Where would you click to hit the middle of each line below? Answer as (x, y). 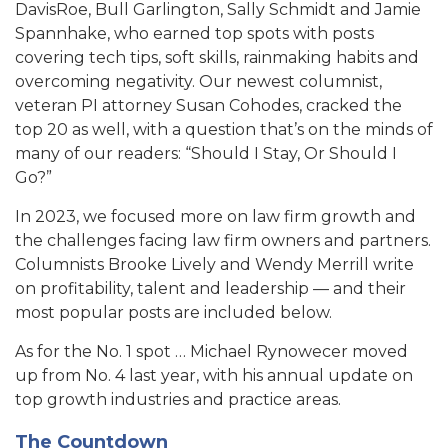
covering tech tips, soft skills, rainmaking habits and (217, 57)
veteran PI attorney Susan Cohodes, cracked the (208, 105)
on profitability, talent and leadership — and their (210, 288)
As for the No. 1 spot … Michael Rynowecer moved (211, 351)
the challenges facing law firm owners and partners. (223, 240)
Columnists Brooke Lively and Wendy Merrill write (214, 264)
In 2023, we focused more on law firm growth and (215, 216)
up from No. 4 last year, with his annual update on (214, 375)
